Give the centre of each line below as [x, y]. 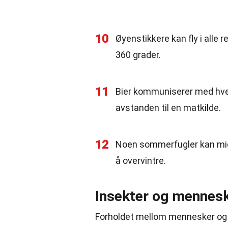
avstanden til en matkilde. [168, 108]
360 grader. [138, 55]
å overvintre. [141, 161]
